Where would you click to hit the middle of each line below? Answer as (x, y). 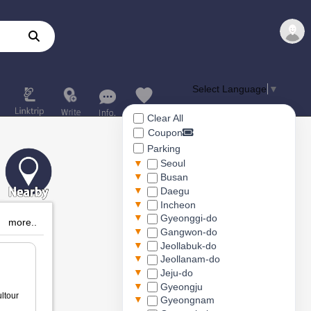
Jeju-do (175, 272)
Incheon (177, 204)
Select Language (229, 89)
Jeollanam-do (189, 259)
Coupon (165, 133)
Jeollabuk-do (187, 245)
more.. (23, 222)
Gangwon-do (187, 232)
